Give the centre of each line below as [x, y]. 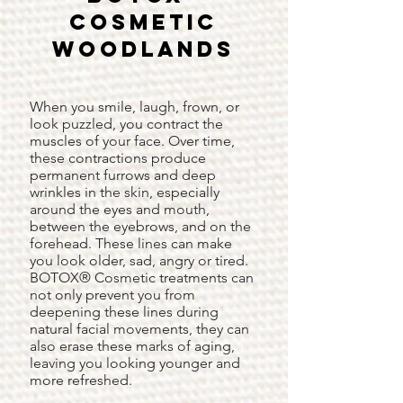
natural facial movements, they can [139, 329]
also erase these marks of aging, [132, 346]
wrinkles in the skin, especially [125, 192]
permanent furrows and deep [123, 175]
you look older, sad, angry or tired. [139, 260]
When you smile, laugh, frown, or [134, 107]
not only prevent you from [112, 295]
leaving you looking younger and [135, 363]
